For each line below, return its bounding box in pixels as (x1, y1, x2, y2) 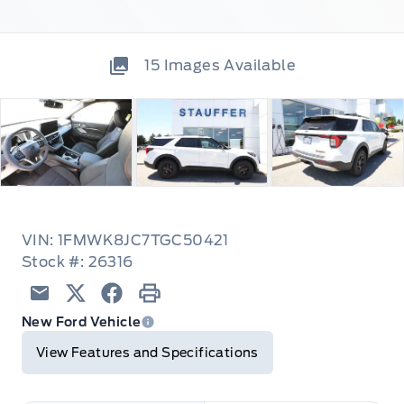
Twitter (64, 305, 119, 323)
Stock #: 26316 (22, 253, 133, 271)
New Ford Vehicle (22, 315, 142, 330)
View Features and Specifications (36, 345, 259, 361)
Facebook (100, 305, 175, 323)
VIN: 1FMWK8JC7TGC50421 (22, 232, 229, 250)
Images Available (163, 56, 296, 74)
